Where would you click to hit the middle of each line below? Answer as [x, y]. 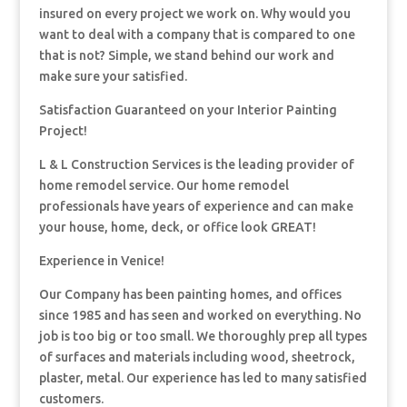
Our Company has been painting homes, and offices [190, 295]
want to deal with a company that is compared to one [197, 35]
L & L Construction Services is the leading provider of [196, 165]
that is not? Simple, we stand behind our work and [186, 56]
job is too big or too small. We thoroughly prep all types [203, 337]
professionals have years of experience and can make [196, 207]
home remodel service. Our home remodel [164, 186]
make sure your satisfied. [113, 77]
